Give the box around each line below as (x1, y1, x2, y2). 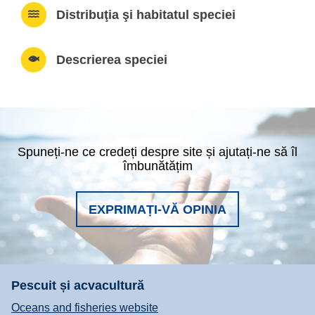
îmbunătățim (122, 158, 193, 173)
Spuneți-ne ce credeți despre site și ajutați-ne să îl (18, 144, 297, 159)
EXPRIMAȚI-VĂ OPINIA (89, 202, 226, 217)
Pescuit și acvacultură (11, 278, 144, 293)
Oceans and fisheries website (11, 301, 158, 314)
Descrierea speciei (56, 53, 167, 67)
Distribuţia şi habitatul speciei (56, 8, 236, 22)
